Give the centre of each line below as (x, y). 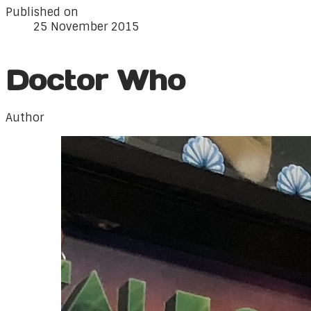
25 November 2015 (86, 27)
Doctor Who (95, 80)
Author (25, 118)
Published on (42, 12)
